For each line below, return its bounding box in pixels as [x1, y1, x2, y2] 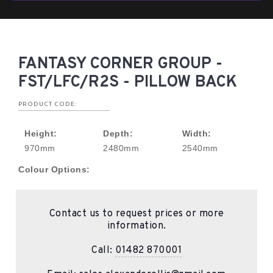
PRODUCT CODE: [18, 100, 77, 107]
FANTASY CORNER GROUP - [18, 54, 222, 74]
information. [107, 219, 166, 232]
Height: [24, 128, 57, 138]
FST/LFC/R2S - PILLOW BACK [18, 72, 237, 93]
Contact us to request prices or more [49, 207, 224, 220]
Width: [182, 128, 211, 138]
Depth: [103, 128, 133, 138]
